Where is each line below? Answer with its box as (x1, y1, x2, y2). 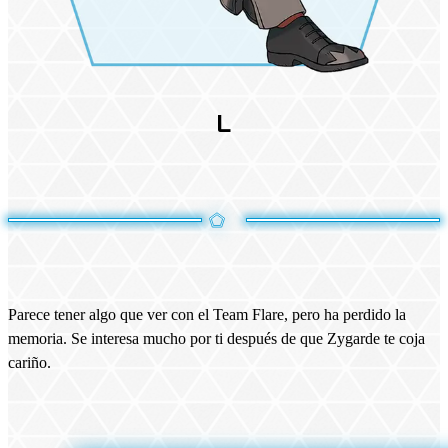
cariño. (8, 354, 51, 371)
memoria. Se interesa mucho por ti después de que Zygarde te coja (8, 330, 425, 347)
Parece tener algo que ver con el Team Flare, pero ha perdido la (8, 306, 406, 323)
